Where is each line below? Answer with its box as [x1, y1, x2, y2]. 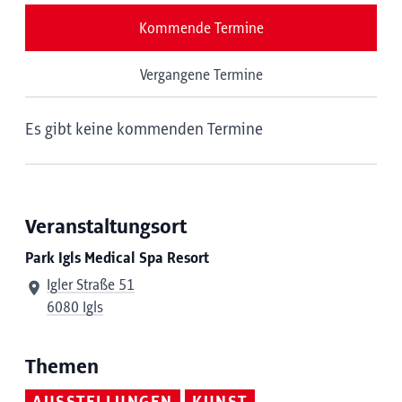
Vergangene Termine [139, 67, 263, 83]
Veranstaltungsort [25, 216, 187, 239]
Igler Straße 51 [47, 277, 135, 293]
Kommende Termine [138, 21, 264, 37]
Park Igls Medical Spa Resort [25, 250, 209, 267]
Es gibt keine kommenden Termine [25, 121, 263, 139]
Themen [25, 356, 99, 379]
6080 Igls [47, 300, 103, 316]
